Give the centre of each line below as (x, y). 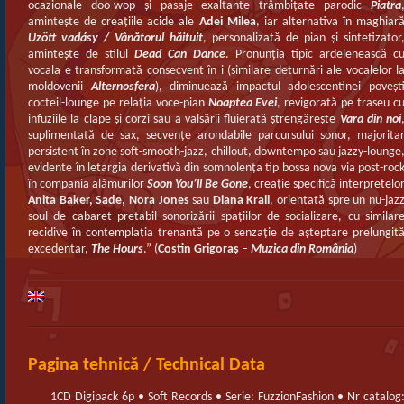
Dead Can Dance (180, 55)
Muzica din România (302, 249)
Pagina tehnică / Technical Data (147, 365)
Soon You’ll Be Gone (197, 184)
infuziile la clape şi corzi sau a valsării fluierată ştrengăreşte (184, 119)
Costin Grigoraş (198, 249)
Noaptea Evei (243, 103)
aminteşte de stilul (81, 55)
